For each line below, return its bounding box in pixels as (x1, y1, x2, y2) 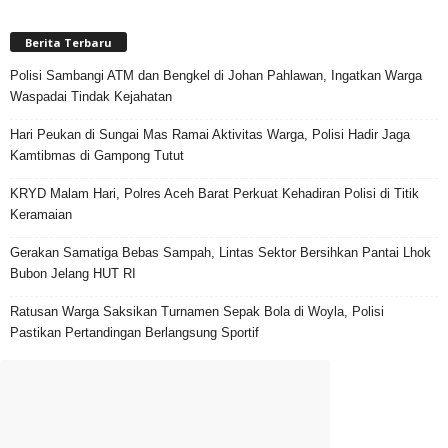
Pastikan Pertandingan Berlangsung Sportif (10, 325, 259, 341)
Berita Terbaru (25, 35, 112, 51)
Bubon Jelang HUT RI (10, 266, 136, 282)
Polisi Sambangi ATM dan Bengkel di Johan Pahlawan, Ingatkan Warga (10, 68, 422, 84)
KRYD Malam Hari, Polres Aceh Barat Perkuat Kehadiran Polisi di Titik (10, 186, 419, 202)
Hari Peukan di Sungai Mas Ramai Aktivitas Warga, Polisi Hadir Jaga (10, 127, 410, 143)
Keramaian (10, 207, 72, 223)
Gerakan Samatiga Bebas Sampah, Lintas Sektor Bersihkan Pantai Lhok (10, 245, 431, 261)
